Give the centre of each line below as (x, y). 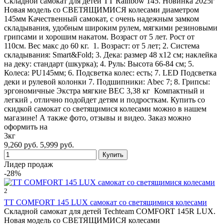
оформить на (26, 126)
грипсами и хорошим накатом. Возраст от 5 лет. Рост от (99, 36)
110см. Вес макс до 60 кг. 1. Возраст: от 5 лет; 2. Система (102, 45)
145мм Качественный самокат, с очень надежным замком (101, 18)
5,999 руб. (57, 144)
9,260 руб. (21, 144)
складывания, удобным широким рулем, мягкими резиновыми (111, 27)
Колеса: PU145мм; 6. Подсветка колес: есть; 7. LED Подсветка (110, 72)
